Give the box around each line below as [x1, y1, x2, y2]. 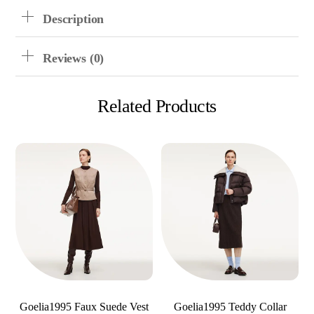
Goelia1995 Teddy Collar [173, 300, 287, 313]
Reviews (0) [43, 51, 104, 66]
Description [43, 12, 104, 27]
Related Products [97, 95, 217, 116]
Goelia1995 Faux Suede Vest [19, 300, 149, 313]
